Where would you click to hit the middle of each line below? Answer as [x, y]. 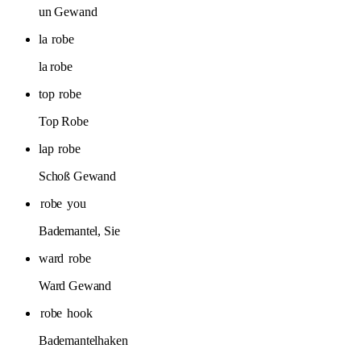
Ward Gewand [75, 285]
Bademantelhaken [83, 340]
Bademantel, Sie [79, 230]
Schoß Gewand [77, 176]
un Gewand [68, 11]
